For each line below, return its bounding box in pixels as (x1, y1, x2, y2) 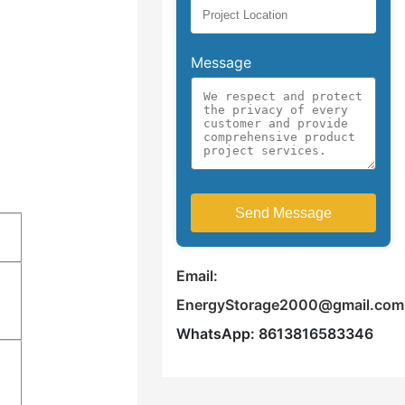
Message (191, 53, 252, 72)
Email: (176, 267, 219, 286)
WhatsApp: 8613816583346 (176, 325, 374, 344)
